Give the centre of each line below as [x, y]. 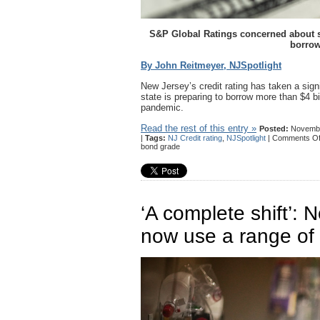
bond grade [160, 146]
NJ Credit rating [195, 137]
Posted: [274, 128]
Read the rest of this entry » [199, 128]
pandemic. [162, 107]
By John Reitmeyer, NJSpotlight [211, 65]
